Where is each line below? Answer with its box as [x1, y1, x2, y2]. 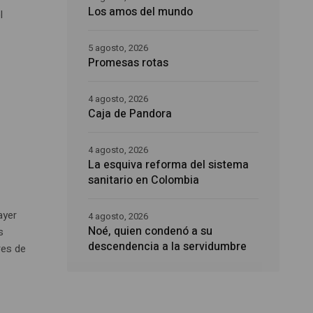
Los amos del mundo [88, 3, 194, 21]
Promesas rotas [88, 54, 169, 72]
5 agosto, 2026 [88, 41, 149, 55]
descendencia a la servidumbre [88, 238, 247, 256]
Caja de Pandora [88, 105, 173, 123]
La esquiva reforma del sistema [88, 156, 249, 174]
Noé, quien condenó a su [88, 223, 213, 240]
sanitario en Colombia [88, 172, 200, 189]
